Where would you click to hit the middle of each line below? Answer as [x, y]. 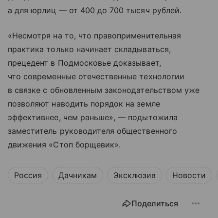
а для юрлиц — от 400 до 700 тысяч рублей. [95, 10]
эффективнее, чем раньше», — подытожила [93, 118]
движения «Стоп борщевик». [64, 145]
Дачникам [78, 175]
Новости [189, 175]
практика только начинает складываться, [89, 49]
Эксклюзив [135, 175]
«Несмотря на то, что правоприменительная [94, 36]
